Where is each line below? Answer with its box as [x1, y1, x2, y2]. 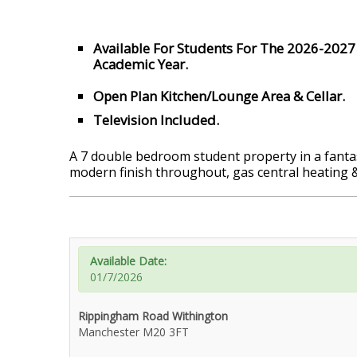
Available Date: [90, 253, 167, 269]
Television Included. [93, 111, 219, 130]
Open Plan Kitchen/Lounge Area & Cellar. [93, 87, 345, 106]
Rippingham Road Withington [78, 308, 228, 324]
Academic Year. [93, 55, 188, 74]
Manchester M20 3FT [78, 324, 189, 340]
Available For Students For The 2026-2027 [93, 39, 355, 58]
